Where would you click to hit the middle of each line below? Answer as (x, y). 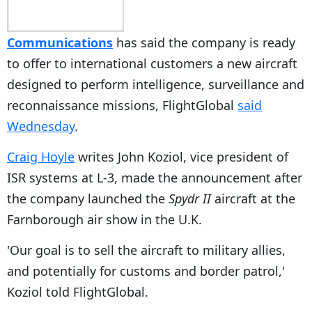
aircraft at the (253, 198)
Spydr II (190, 198)
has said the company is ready (204, 42)
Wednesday (41, 126)
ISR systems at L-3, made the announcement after (155, 177)
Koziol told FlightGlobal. (78, 291)
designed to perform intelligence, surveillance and (156, 84)
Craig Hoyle (41, 156)
